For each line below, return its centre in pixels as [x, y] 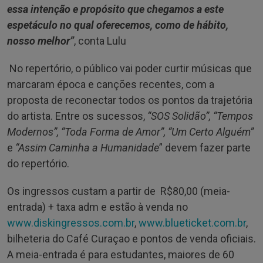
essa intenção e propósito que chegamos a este [115, 9]
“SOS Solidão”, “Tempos [200, 116]
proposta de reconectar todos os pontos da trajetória [130, 100]
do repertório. [38, 163]
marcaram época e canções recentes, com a [111, 84]
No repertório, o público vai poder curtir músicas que [129, 68]
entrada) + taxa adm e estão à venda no [97, 207]
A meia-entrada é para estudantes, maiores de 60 [121, 254]
